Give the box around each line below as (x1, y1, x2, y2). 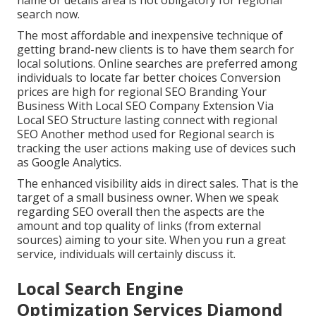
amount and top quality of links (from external (17, 217, 261, 233)
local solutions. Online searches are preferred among (17, 55, 298, 71)
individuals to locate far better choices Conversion (17, 69, 281, 85)
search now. (17, 6, 80, 22)
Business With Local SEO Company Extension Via (17, 97, 274, 114)
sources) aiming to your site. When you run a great (17, 231, 286, 248)
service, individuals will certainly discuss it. (17, 245, 236, 262)
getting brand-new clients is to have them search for (17, 41, 294, 57)
